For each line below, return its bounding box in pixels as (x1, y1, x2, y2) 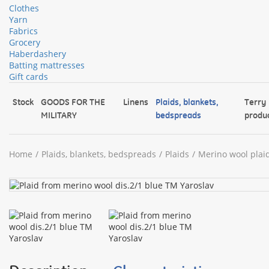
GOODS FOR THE (41, 96, 105, 107)
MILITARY (41, 109, 77, 121)
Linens (123, 96, 149, 107)
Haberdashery (9, 47, 66, 59)
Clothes (9, 2, 39, 14)
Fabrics (9, 25, 38, 37)
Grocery (9, 36, 40, 48)
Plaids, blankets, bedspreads (41, 148, 156, 160)
